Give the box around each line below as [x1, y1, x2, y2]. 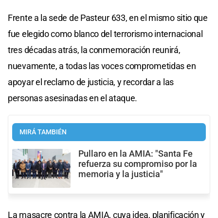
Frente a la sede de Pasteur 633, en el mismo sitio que [8, 12, 208, 23]
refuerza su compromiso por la [78, 159, 197, 169]
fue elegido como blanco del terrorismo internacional [8, 28, 203, 39]
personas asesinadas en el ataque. [8, 92, 138, 103]
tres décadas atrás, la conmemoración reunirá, [8, 44, 181, 55]
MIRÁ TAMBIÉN [19, 127, 67, 136]
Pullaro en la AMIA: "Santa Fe [78, 148, 193, 159]
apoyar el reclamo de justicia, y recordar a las [8, 76, 174, 87]
